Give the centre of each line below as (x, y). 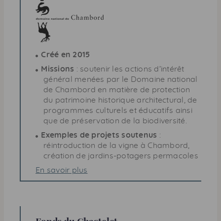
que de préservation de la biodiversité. (115, 121)
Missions (58, 69)
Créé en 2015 (66, 55)
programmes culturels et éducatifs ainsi (118, 110)
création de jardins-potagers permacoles (121, 156)
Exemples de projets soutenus (99, 135)
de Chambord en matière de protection (117, 90)
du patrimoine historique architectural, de (120, 100)
